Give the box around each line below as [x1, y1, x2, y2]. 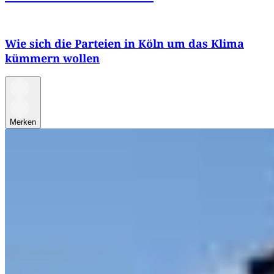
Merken [10, 117, 36, 127]
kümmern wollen [5, 50, 100, 65]
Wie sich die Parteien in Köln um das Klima [5, 35, 244, 51]
